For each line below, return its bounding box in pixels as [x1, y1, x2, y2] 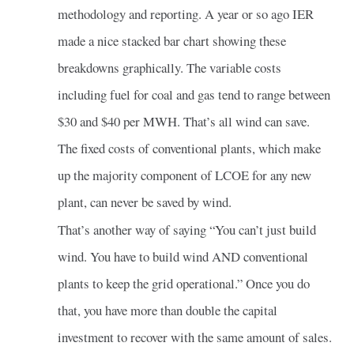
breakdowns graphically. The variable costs [57, 58, 281, 77]
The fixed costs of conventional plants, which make [57, 138, 321, 157]
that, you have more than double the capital [57, 300, 277, 319]
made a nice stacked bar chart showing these [57, 31, 286, 50]
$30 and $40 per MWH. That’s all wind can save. [57, 111, 310, 130]
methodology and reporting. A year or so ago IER [57, 4, 314, 23]
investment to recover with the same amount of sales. [57, 327, 332, 346]
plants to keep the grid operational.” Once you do [57, 273, 310, 292]
